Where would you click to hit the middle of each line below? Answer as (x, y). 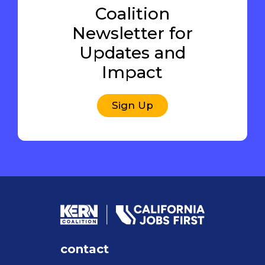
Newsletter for (132, 33)
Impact (132, 72)
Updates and (132, 52)
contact (85, 249)
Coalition (132, 13)
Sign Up (132, 105)
